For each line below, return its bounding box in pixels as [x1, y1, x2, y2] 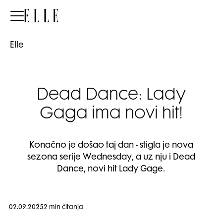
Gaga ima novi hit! [39, 107, 183, 122]
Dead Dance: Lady [36, 88, 186, 104]
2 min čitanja [44, 205, 83, 211]
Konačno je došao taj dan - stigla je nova [29, 142, 193, 150]
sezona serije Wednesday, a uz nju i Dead [27, 154, 195, 162]
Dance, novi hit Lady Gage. [57, 166, 165, 173]
